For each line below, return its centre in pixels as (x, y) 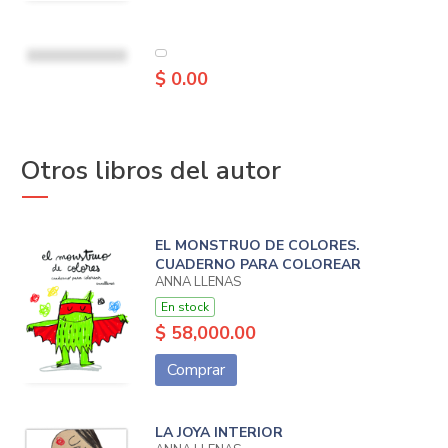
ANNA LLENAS (197, 281)
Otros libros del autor (150, 170)
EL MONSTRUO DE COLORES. (257, 245)
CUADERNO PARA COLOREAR (257, 264)
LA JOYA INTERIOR (218, 432)
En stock (184, 306)
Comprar (195, 369)
